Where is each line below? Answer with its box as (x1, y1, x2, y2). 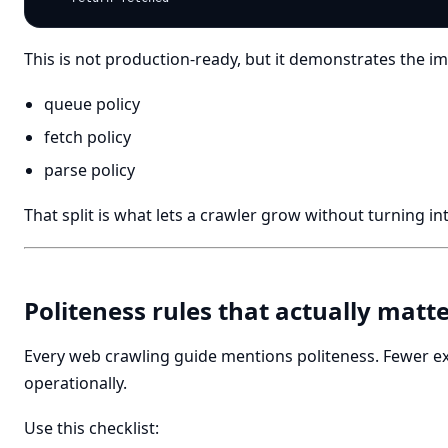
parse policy (44, 159, 135, 181)
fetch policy (44, 126, 131, 148)
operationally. (24, 372, 127, 394)
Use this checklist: (24, 417, 159, 439)
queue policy (44, 93, 140, 115)
